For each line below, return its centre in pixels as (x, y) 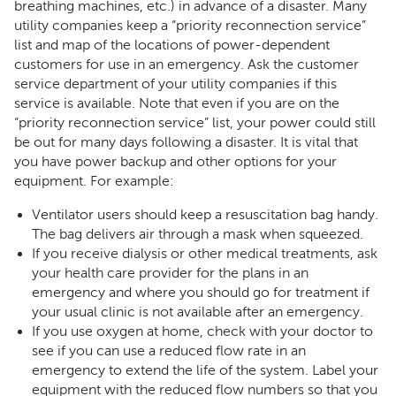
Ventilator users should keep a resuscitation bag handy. (205, 215)
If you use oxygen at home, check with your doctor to (202, 331)
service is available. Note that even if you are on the (177, 103)
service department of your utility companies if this (175, 84)
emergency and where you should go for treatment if (201, 293)
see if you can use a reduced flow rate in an (169, 351)
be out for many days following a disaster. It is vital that (186, 142)
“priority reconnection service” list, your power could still (195, 123)
